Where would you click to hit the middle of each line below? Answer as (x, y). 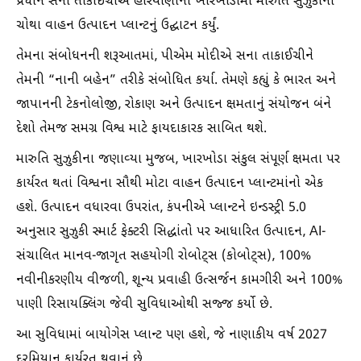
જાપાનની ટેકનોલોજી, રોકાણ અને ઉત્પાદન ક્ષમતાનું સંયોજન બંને (174, 106)
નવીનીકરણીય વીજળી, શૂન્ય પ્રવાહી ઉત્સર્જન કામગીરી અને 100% (179, 281)
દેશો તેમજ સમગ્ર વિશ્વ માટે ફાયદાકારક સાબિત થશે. (141, 130)
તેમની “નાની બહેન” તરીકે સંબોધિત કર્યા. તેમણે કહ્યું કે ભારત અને (176, 81)
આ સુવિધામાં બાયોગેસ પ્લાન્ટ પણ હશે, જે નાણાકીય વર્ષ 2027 (172, 336)
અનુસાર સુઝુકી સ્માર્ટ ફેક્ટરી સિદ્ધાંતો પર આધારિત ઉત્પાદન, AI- (171, 233)
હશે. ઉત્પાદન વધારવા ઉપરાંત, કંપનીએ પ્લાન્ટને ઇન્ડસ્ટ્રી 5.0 (161, 209)
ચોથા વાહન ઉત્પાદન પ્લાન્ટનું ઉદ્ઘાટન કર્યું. (118, 27)
